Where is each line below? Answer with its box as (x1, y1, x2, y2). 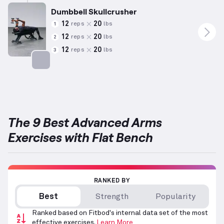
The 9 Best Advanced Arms (8, 114, 162, 130)
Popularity (155, 192, 195, 201)
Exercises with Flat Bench (8, 129, 153, 145)
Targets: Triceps (30, 70, 98, 80)
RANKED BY (93, 178, 130, 184)
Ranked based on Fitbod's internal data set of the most (32, 209, 208, 217)
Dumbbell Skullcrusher (51, 6, 137, 16)
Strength (95, 192, 128, 201)
